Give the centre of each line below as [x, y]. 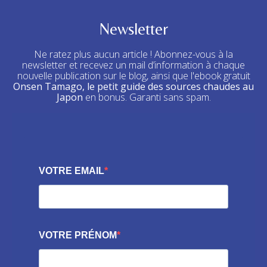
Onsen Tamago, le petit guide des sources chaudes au [133, 87]
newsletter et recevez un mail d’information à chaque [133, 65]
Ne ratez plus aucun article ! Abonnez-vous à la [133, 55]
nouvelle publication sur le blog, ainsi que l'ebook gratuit [133, 76]
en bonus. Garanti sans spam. [147, 97]
